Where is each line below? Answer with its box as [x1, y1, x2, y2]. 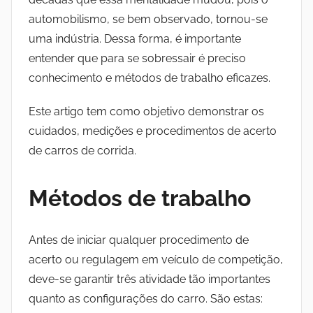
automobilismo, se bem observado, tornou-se [29, 13, 268, 27]
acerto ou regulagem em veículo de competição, [29, 253, 283, 267]
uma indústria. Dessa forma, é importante [29, 32, 241, 46]
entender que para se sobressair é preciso [29, 52, 246, 66]
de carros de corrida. [29, 144, 136, 158]
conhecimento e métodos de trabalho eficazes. [29, 71, 270, 85]
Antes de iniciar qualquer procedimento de [29, 233, 249, 247]
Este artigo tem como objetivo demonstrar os [29, 105, 264, 119]
